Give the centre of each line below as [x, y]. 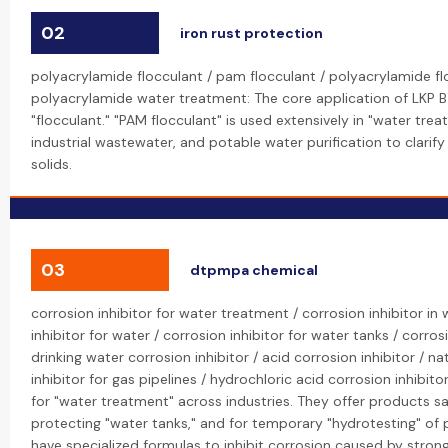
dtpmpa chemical [254, 270]
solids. [51, 164]
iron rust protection [251, 33]
